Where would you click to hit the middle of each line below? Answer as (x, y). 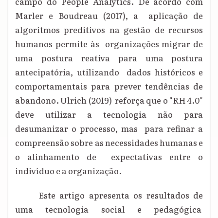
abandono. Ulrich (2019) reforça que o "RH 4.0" (109, 100)
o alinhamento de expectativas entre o (109, 157)
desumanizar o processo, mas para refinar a (109, 128)
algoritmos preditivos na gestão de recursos (109, 30)
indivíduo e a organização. (70, 171)
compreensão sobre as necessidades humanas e (109, 143)
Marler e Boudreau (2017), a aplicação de (109, 16)
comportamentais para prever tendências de (109, 86)
